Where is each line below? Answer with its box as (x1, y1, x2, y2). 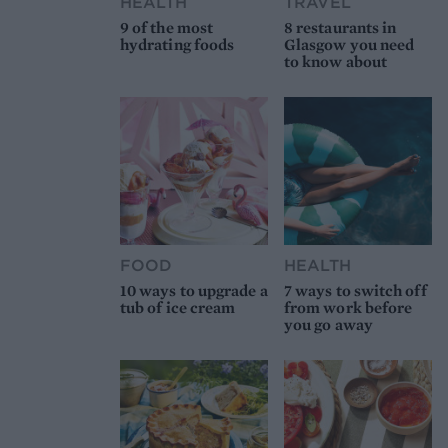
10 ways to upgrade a (120, 279, 268, 301)
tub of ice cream (120, 296, 236, 318)
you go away (284, 313, 373, 335)
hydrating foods (120, 34, 235, 56)
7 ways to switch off (284, 279, 427, 301)
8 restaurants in (284, 17, 397, 39)
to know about (284, 51, 388, 73)
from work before (284, 296, 413, 318)
